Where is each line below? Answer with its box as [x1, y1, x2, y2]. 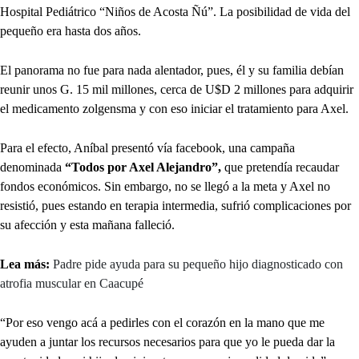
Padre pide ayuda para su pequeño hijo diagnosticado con [53, 257, 343, 272]
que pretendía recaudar [224, 160, 339, 175]
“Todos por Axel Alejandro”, [65, 160, 224, 175]
